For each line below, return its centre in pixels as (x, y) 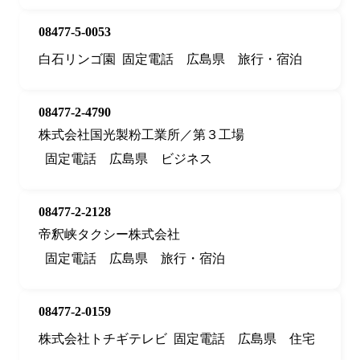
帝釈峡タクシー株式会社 (109, 235)
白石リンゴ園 (77, 59)
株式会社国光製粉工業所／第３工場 (141, 135)
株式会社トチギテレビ (103, 339)
